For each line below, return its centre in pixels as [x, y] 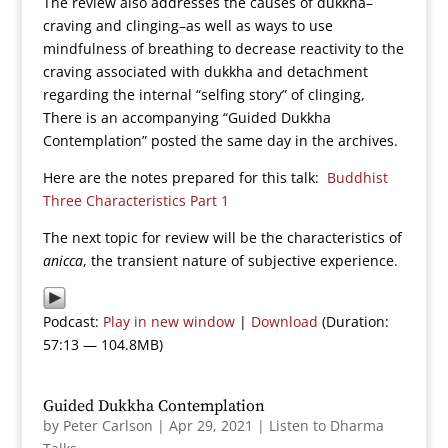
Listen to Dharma [326, 425]
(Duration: [353, 321]
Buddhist [357, 177]
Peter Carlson [107, 425]
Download [284, 321]
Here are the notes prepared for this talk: [184, 177]
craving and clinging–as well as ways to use [187, 25]
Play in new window [168, 321]
